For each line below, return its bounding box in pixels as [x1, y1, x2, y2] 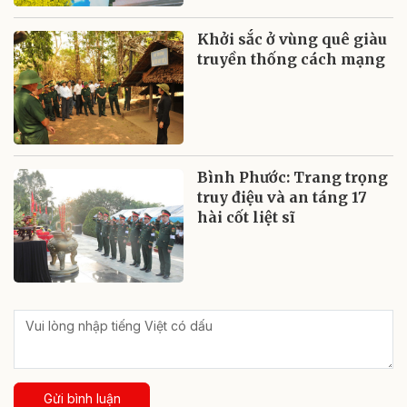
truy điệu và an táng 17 [197, 188, 368, 207]
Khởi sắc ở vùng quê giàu [197, 30, 388, 49]
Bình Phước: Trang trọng [197, 168, 389, 187]
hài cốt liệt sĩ [197, 208, 295, 227]
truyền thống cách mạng [197, 50, 386, 69]
